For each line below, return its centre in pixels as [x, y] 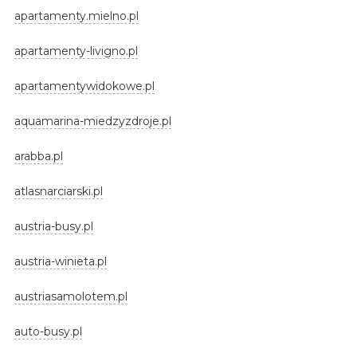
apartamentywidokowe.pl [84, 86]
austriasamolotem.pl [71, 296]
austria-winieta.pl [60, 261]
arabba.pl [38, 156]
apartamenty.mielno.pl [76, 16]
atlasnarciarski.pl [58, 191]
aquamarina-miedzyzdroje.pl [92, 121]
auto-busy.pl [48, 331]
